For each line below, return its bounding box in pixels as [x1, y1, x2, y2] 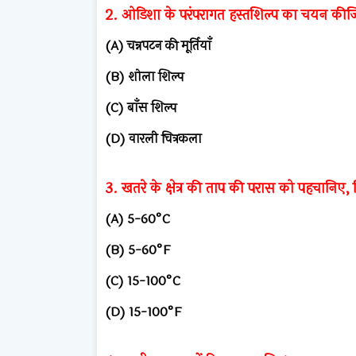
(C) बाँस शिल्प [105, 97, 176, 118]
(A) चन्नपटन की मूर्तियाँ [105, 35, 211, 56]
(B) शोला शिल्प [105, 66, 184, 87]
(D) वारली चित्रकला [105, 128, 202, 149]
